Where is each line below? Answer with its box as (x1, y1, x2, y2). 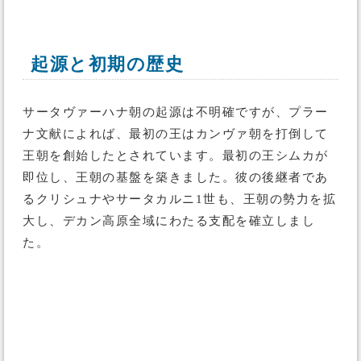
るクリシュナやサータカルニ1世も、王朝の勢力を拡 (23, 193, 336, 205)
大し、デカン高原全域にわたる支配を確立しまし (23, 214, 315, 227)
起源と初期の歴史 (31, 54, 184, 74)
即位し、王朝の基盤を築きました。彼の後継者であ (23, 171, 329, 184)
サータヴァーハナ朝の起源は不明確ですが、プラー (23, 106, 329, 118)
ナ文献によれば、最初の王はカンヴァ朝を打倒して (23, 127, 329, 140)
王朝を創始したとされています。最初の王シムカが (23, 149, 329, 162)
